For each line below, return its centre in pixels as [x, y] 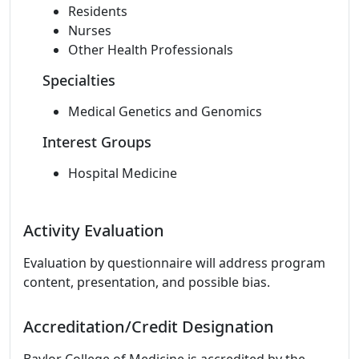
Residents [98, 11]
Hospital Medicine [123, 173]
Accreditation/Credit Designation [149, 327]
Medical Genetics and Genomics [165, 111]
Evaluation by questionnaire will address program [174, 263]
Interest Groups [97, 142]
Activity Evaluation [94, 230]
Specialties [79, 80]
